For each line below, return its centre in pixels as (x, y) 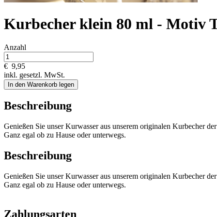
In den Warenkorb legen (41, 85)
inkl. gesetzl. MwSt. (34, 75)
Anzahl (15, 47)
